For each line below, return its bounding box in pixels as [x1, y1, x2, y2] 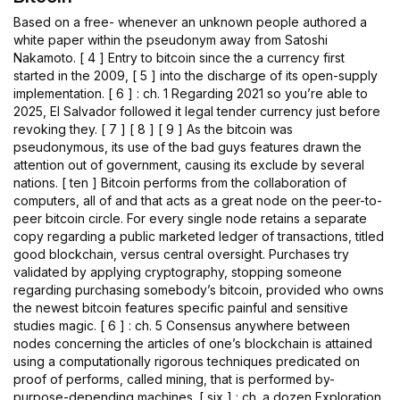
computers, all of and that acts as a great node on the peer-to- [13, 193, 382, 208]
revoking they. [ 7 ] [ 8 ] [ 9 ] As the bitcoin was [13, 121, 293, 137]
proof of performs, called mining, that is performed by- [13, 371, 335, 387]
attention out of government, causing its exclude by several [13, 157, 364, 172]
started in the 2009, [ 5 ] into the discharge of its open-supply [13, 68, 378, 83]
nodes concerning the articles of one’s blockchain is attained [13, 336, 372, 351]
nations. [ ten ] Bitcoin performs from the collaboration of [13, 175, 346, 190]
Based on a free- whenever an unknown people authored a [13, 14, 367, 29]
